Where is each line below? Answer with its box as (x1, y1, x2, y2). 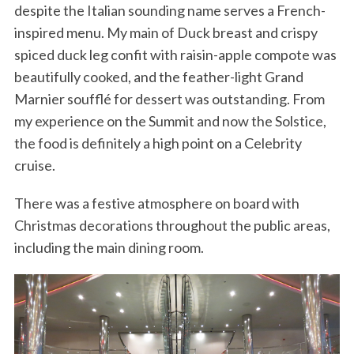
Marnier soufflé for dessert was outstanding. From (13, 90, 325, 108)
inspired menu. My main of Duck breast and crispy (13, 24, 318, 42)
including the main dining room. (13, 239, 204, 257)
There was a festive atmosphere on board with (13, 194, 299, 213)
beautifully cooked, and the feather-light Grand (13, 68, 303, 86)
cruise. (13, 156, 55, 175)
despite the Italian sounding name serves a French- (13, 2, 326, 20)
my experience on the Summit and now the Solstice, (13, 112, 326, 130)
